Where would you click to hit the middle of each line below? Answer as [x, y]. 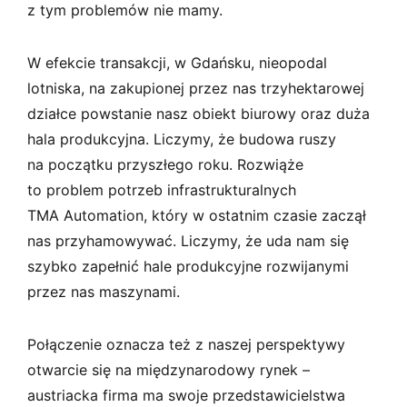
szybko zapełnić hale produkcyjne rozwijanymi [188, 266]
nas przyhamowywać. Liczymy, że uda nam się [188, 240]
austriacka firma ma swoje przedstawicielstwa [186, 395]
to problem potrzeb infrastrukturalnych [162, 189]
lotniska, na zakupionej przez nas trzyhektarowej [196, 88]
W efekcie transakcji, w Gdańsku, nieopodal [177, 62]
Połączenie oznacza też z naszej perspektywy [186, 344]
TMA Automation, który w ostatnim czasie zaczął [197, 215]
